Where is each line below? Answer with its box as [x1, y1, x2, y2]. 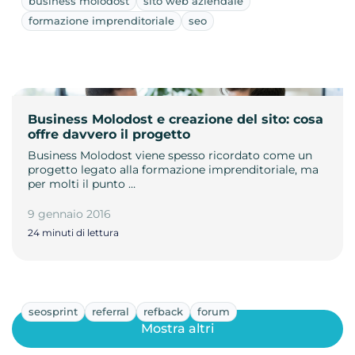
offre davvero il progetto [28, 126, 190, 142]
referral [92, 304, 129, 318]
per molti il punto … [28, 176, 136, 191]
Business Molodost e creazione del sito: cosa [28, 111, 323, 127]
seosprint [29, 304, 78, 318]
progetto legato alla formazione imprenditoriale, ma [28, 162, 319, 177]
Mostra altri [141, 321, 214, 337]
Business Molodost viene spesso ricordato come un [28, 147, 312, 162]
